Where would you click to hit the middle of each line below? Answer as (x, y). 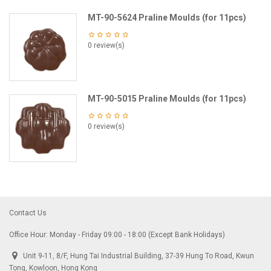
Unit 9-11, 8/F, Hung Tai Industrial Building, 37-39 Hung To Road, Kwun (139, 256)
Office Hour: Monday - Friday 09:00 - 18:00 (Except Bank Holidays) (117, 235)
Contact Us (28, 213)
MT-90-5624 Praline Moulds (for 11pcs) (167, 18)
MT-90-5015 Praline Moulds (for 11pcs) (167, 99)
